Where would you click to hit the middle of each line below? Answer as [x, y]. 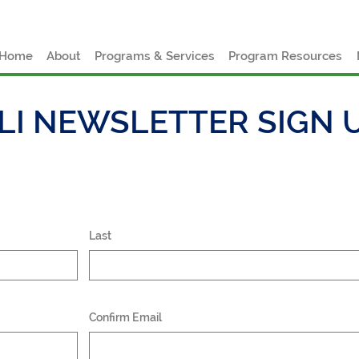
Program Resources [286, 56]
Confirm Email [125, 317]
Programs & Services [154, 56]
